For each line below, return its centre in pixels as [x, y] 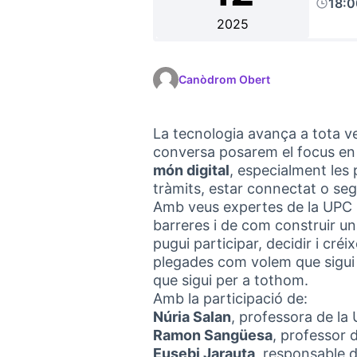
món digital [191, 170]
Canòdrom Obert [224, 79]
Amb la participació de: [230, 298]
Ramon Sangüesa [213, 335]
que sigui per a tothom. [231, 280]
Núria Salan [192, 317]
